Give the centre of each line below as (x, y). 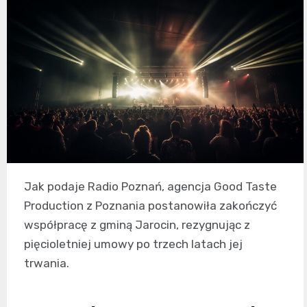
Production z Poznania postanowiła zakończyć (150, 205)
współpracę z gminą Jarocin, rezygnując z (137, 224)
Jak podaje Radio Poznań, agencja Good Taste (150, 186)
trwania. (47, 263)
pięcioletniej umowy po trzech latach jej (133, 244)
